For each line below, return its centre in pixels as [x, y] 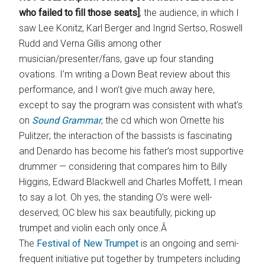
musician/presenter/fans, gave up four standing [117, 59]
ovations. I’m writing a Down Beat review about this [125, 75]
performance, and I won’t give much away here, [117, 90]
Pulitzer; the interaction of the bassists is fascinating [126, 136]
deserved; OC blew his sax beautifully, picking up [118, 213]
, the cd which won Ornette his [163, 121]
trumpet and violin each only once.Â [94, 228]
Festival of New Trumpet [88, 244]
